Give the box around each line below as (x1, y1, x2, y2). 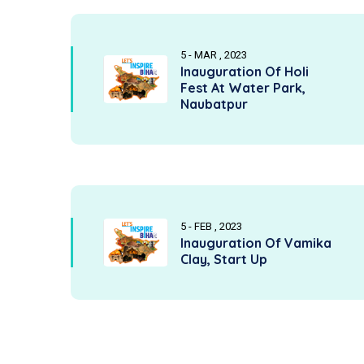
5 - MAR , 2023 (180, 49, 247, 61)
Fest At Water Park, (180, 80, 305, 96)
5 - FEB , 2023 (180, 220, 242, 232)
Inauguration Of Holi (180, 63, 309, 80)
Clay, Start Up (180, 251, 267, 267)
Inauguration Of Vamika (180, 235, 331, 251)
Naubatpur (180, 96, 248, 112)
